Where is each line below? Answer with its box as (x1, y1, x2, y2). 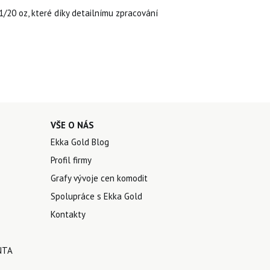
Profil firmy (50, 154, 92, 166)
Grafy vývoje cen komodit (50, 172, 148, 184)
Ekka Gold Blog (50, 136, 109, 148)
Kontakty (50, 208, 86, 220)
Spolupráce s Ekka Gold (50, 190, 142, 202)
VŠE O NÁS (50, 119, 94, 131)
